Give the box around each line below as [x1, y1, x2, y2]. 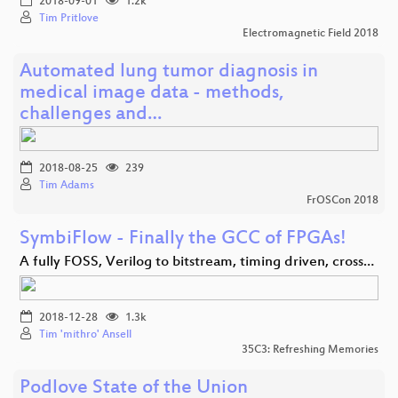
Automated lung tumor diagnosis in [20, 60, 318, 84]
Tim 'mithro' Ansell [39, 328, 131, 341]
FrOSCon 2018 [306, 194, 378, 207]
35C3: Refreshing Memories [242, 343, 378, 356]
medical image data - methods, [20, 82, 284, 105]
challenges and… [20, 103, 162, 126]
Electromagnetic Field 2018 [243, 27, 378, 40]
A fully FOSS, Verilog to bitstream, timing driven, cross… [20, 253, 374, 271]
